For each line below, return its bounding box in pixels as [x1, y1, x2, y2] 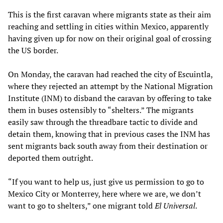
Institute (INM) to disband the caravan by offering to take [8, 92, 212, 104]
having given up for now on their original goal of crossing [8, 32, 211, 44]
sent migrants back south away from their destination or [8, 140, 208, 151]
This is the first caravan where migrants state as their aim [8, 8, 211, 20]
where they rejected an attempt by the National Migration [8, 80, 213, 92]
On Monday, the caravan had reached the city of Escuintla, [8, 68, 213, 80]
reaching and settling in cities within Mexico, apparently [8, 20, 209, 32]
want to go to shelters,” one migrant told [8, 200, 155, 211]
